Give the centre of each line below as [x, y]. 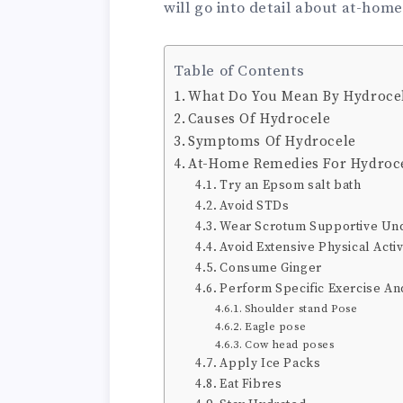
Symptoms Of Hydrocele [272, 142]
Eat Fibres [251, 385]
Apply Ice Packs [270, 364]
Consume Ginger [271, 269]
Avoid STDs [255, 206]
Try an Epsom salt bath [291, 186]
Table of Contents [239, 72]
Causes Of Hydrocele [260, 120]
